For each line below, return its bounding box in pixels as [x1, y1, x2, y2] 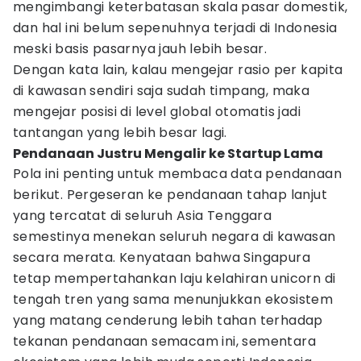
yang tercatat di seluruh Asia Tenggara [13, 206, 272, 225]
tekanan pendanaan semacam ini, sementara [13, 332, 316, 351]
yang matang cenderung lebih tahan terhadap [13, 311, 323, 330]
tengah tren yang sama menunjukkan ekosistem [13, 290, 334, 309]
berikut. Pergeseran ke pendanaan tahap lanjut [13, 185, 327, 204]
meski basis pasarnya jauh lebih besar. [13, 39, 268, 58]
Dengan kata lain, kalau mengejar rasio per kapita [13, 60, 343, 79]
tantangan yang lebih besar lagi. [13, 123, 227, 142]
